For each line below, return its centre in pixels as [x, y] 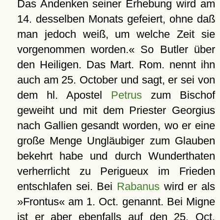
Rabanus [138, 186]
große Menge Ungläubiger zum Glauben [116, 141]
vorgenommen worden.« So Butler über [116, 49]
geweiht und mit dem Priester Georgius [116, 110]
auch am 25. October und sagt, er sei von [116, 80]
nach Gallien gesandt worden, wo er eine [116, 125]
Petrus [126, 95]
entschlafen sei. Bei [67, 186]
